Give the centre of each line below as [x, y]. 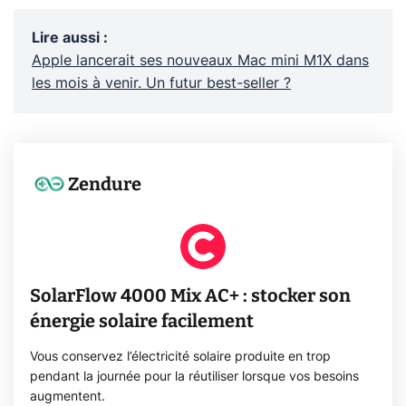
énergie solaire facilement [142, 321]
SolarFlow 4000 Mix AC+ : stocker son [191, 296]
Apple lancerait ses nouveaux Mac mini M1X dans [200, 60]
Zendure [105, 184]
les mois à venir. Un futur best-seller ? [161, 83]
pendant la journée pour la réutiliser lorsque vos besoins [195, 377]
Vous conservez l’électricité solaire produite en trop [181, 358]
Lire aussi [66, 38]
